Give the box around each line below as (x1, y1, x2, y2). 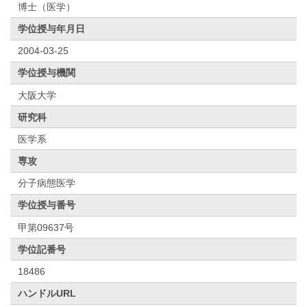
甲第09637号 (18, 221, 75, 233)
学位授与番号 (18, 199, 76, 211)
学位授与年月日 (18, 23, 86, 34)
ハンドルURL (18, 288, 77, 299)
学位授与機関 (18, 67, 76, 79)
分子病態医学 (18, 177, 76, 189)
